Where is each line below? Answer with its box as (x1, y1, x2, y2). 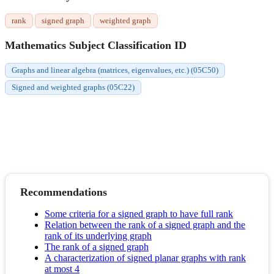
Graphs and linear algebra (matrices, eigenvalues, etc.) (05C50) (12, 65, 218, 75)
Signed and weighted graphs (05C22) (12, 83, 135, 92)
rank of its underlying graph (45, 231, 152, 242)
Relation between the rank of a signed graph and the (45, 220, 245, 231)
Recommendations (20, 186, 107, 199)
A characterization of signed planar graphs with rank (45, 253, 246, 264)
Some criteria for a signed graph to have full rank (45, 209, 233, 220)
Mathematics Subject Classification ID (5, 39, 187, 52)
